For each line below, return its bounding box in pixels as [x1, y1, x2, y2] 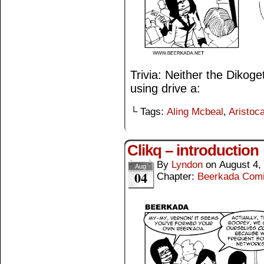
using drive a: [130, 82, 200, 95]
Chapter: [157, 171, 197, 183]
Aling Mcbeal [167, 106, 223, 118]
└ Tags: [130, 106, 167, 118]
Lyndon [171, 159, 203, 171]
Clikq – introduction [127, 141, 259, 160]
